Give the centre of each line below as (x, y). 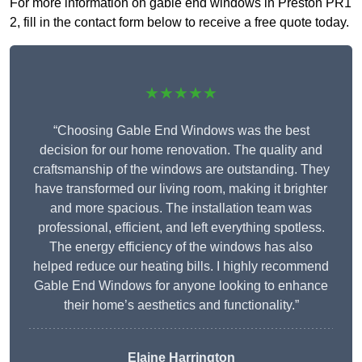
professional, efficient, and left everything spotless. (181, 228)
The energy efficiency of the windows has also (181, 247)
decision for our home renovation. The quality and (181, 150)
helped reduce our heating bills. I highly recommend (181, 267)
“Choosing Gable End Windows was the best (181, 131)
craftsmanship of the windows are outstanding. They (181, 170)
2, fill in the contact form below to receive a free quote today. (179, 23)
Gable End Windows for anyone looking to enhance (181, 286)
